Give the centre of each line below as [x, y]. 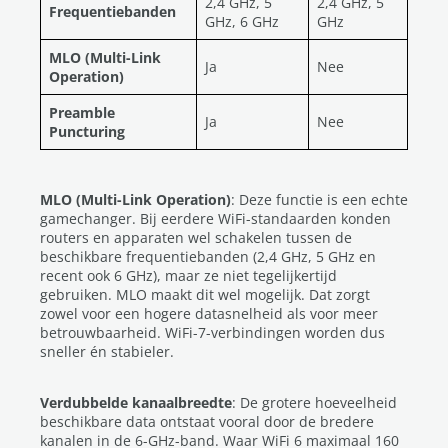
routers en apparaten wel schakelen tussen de [196, 237]
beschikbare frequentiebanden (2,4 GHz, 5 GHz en [208, 256]
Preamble [82, 112]
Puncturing [89, 131]
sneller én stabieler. [107, 351]
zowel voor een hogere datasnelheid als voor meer [209, 313]
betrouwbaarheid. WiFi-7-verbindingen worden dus [212, 332]
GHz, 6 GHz [244, 21]
